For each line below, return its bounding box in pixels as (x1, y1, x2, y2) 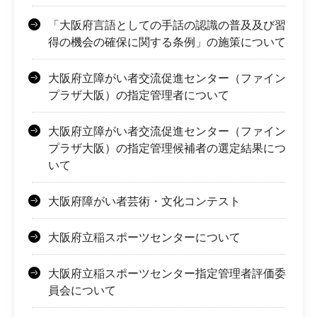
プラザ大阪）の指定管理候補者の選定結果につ (48, 142, 286, 154)
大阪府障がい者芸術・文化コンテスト (48, 195, 241, 207)
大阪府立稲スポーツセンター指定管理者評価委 (48, 267, 286, 279)
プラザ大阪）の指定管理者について (48, 88, 229, 101)
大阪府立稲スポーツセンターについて (48, 231, 241, 243)
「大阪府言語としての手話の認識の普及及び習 (48, 18, 286, 31)
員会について (48, 284, 116, 296)
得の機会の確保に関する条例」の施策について (48, 35, 286, 48)
